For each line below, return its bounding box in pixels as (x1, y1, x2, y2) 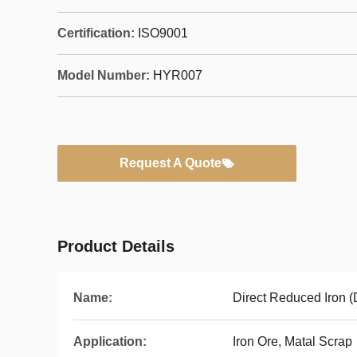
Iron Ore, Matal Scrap (233, 335, 352, 348)
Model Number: (57, 69, 150, 82)
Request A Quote (120, 156, 222, 170)
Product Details (57, 237, 175, 255)
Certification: (57, 26, 135, 40)
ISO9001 (138, 26, 188, 40)
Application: (73, 335, 147, 348)
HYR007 (153, 69, 202, 82)
